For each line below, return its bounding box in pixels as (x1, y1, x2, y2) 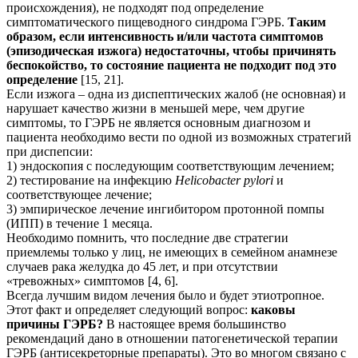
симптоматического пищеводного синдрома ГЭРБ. (6, 14, 288, 29)
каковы (251, 302, 296, 316)
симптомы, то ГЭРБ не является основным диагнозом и (6, 115, 311, 129)
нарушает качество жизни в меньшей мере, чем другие (6, 101, 304, 115)
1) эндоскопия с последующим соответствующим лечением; (6, 158, 334, 173)
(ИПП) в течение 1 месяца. (6, 216, 153, 230)
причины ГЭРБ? (6, 316, 103, 331)
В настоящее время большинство (103, 316, 286, 331)
